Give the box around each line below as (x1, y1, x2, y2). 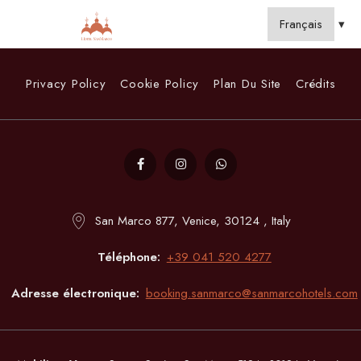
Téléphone (98, 248, 158, 266)
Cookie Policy (120, 74, 199, 93)
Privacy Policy (25, 74, 106, 93)
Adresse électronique (11, 284, 137, 302)
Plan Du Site (214, 74, 281, 93)
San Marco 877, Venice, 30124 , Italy (94, 212, 291, 230)
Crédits (296, 74, 336, 93)
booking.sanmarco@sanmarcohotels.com (145, 284, 358, 302)
